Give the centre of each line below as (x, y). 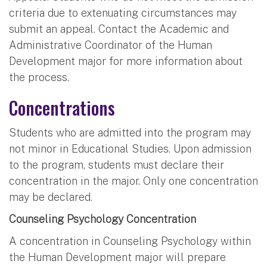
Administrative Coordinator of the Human (111, 45)
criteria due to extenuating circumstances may (123, 13)
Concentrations (62, 107)
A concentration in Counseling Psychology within (130, 241)
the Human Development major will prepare (117, 257)
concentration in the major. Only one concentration (133, 181)
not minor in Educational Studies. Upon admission (130, 148)
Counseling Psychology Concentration (103, 219)
